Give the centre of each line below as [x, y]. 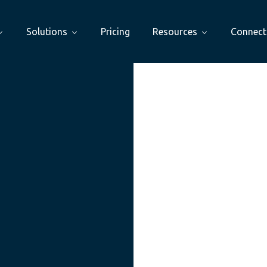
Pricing [115, 32]
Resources [175, 32]
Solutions [47, 32]
